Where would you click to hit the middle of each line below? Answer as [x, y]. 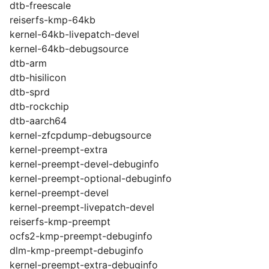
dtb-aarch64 [38, 121]
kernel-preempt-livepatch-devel [82, 207]
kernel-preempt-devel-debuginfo [84, 164]
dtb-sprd [30, 92]
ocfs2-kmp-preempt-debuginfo [81, 236]
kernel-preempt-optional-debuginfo [91, 178]
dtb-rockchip [39, 106]
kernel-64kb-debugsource [69, 49]
